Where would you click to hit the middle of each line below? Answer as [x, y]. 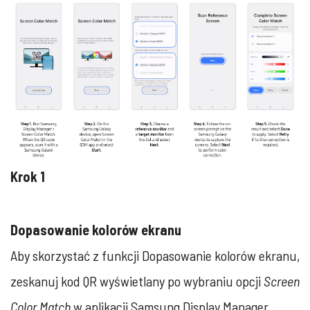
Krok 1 [28, 176]
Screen [282, 281]
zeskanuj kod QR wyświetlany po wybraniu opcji [137, 281]
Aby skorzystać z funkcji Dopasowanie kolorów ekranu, [155, 255]
